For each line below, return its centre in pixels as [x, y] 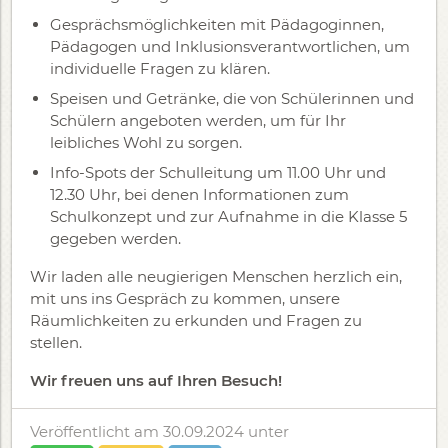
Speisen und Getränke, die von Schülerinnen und [232, 98]
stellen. [58, 342]
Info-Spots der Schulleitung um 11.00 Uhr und [218, 172]
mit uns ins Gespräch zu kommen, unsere [185, 298]
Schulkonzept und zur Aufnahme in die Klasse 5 [228, 216]
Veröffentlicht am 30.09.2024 [139, 431]
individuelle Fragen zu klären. [160, 68]
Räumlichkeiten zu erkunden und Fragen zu [196, 320]
